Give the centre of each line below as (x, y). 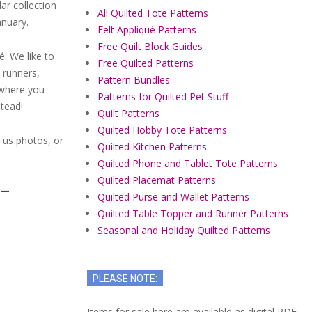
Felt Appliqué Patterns (147, 30)
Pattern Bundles (134, 80)
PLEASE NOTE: (125, 279)
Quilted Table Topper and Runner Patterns (193, 213)
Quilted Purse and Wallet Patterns (173, 197)
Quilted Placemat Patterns (157, 180)
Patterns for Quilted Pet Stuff (163, 96)
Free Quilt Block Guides (150, 46)
